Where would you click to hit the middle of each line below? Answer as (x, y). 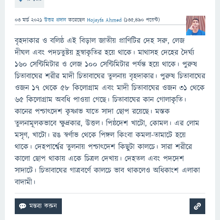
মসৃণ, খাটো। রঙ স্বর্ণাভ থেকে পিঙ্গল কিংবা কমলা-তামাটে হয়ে (100, 135)
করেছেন (78, 20)
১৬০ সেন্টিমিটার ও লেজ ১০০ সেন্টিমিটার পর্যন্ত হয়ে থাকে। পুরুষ (106, 64)
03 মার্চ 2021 (28, 20)
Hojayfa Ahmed (104, 20)
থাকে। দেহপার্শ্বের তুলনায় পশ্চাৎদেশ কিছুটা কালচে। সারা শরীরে (103, 147)
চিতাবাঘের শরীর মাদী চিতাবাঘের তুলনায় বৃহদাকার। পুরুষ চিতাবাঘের (110, 76)
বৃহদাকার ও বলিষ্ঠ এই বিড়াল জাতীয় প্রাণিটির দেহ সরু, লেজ (100, 41)
